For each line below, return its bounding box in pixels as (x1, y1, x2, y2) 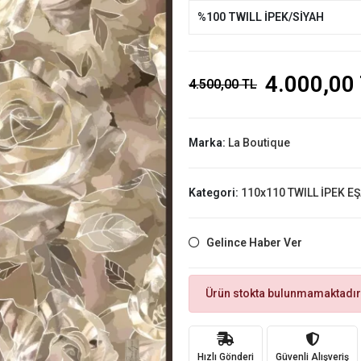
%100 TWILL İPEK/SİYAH (197, 10, 324, 23)
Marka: (188, 136, 228, 149)
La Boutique (227, 136, 290, 149)
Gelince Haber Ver (205, 236, 302, 249)
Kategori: (188, 186, 241, 199)
